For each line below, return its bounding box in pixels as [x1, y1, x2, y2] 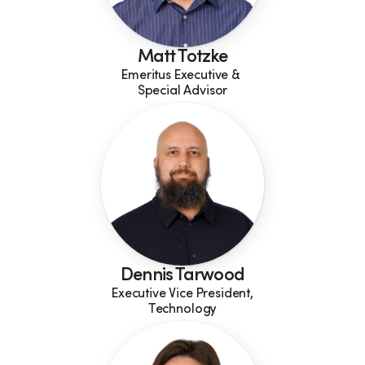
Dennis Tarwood [121, 267, 244, 285]
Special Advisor [137, 85, 228, 98]
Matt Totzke [137, 49, 228, 67]
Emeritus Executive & [121, 69, 244, 82]
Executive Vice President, [112, 288, 253, 301]
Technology [147, 303, 218, 316]
